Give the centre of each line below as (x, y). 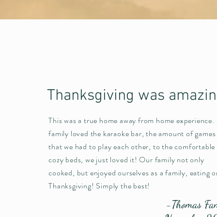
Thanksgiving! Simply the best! (100, 186)
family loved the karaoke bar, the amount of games (132, 133)
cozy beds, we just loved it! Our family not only (126, 159)
